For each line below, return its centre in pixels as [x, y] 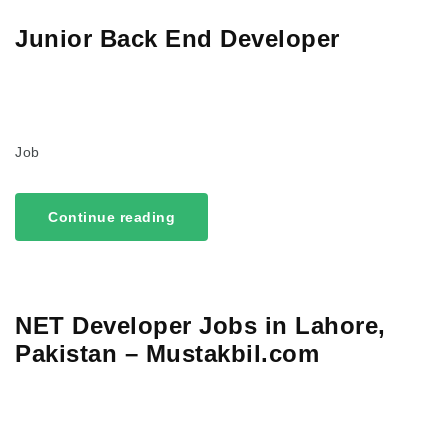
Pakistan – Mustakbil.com [167, 354]
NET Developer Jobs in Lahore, [200, 326]
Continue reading [111, 217]
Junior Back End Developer [177, 38]
